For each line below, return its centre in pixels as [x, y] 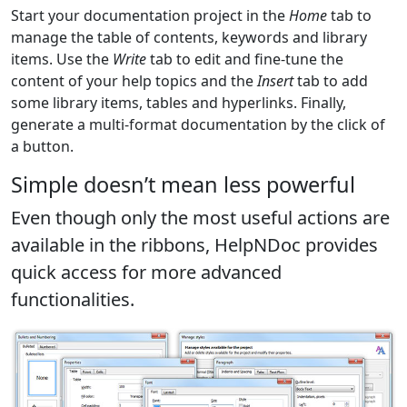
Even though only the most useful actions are [200, 217]
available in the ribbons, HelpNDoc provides [194, 244]
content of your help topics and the [134, 80]
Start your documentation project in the [150, 15]
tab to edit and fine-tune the [245, 59]
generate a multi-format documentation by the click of [198, 124]
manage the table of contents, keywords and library [189, 37]
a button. [42, 146]
